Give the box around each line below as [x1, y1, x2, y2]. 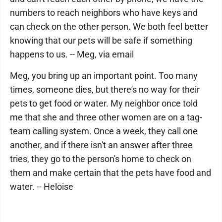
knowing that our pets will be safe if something [10, 35, 192, 46]
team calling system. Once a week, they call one [10, 126, 198, 136]
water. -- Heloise [10, 181, 73, 192]
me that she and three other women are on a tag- [10, 112, 202, 122]
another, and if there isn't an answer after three [10, 140, 193, 150]
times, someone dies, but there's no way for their [10, 84, 200, 95]
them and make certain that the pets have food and [10, 167, 211, 178]
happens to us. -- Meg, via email [10, 49, 134, 59]
